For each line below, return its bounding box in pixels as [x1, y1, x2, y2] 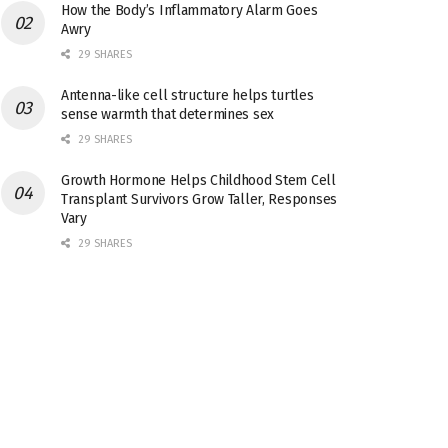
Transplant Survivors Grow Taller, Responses [61, 191, 337, 208]
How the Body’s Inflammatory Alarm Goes [61, 2, 318, 19]
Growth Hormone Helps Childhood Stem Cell [61, 172, 336, 189]
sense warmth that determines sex [61, 106, 275, 123]
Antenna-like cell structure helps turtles [61, 87, 314, 104]
